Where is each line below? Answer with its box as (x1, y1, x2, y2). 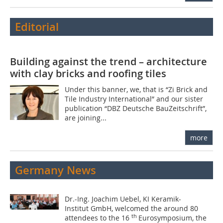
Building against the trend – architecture (10, 54, 207, 68)
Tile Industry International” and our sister (65, 94, 204, 104)
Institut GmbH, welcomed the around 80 (65, 203, 199, 213)
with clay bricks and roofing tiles (10, 66, 166, 80)
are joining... (65, 112, 107, 122)
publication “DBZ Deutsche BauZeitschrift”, (65, 103, 207, 113)
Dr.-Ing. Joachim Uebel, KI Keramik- (65, 194, 182, 204)
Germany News (15, 162, 96, 178)
